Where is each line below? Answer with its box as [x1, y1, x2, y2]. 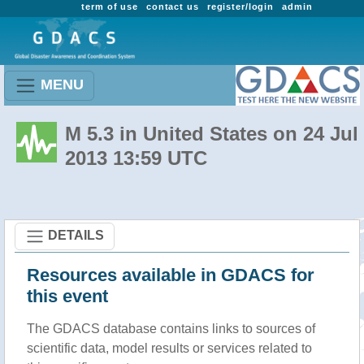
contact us [145, 2, 199, 11]
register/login [206, 2, 275, 11]
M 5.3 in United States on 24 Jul [65, 123, 358, 145]
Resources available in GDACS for [27, 265, 314, 285]
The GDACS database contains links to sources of [27, 322, 315, 336]
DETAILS [48, 227, 104, 242]
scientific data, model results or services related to [27, 341, 312, 355]
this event [27, 286, 108, 306]
